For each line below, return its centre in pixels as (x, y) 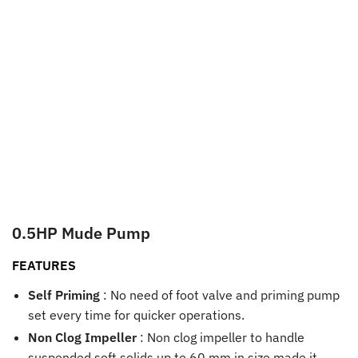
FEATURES (44, 265)
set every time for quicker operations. (136, 314)
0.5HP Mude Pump (81, 233)
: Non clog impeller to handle (221, 337)
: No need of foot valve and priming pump (220, 294)
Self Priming (64, 294)
